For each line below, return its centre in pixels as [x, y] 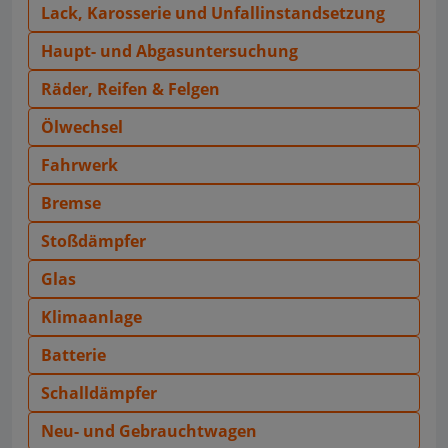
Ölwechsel [82, 126]
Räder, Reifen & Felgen [130, 88]
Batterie [73, 354]
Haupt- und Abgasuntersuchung [169, 50]
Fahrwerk [79, 164]
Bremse [71, 202]
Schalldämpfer [99, 392]
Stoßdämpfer [93, 240]
